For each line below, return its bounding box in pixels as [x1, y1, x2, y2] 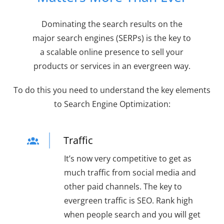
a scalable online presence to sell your [40, 46, 184, 58]
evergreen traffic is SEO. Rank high [63, 195, 193, 206]
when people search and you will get [63, 209, 200, 220]
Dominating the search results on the [41, 18, 182, 30]
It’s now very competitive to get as [63, 153, 191, 164]
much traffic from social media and [63, 167, 196, 178]
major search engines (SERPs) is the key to [32, 32, 191, 44]
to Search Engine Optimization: [53, 98, 170, 110]
